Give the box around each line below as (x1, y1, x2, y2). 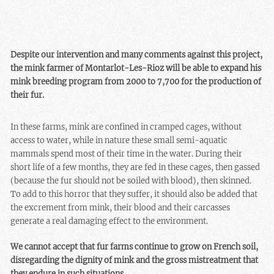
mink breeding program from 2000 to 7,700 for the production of (10, 76, 262, 87)
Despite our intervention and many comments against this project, (10, 50, 263, 61)
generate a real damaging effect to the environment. (10, 216, 209, 227)
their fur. (10, 90, 45, 101)
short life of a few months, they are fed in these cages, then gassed (10, 162, 261, 173)
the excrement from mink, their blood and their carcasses (10, 202, 231, 213)
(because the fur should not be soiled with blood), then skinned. (10, 176, 252, 187)
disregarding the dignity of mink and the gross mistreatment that (10, 255, 259, 266)
